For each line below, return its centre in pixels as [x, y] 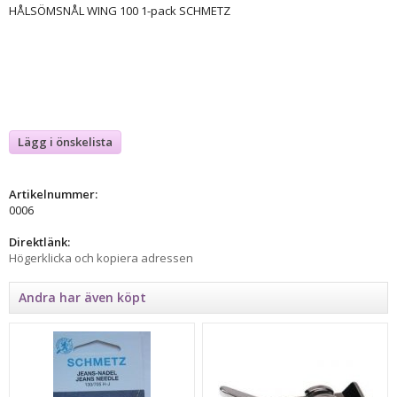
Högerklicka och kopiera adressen [101, 257]
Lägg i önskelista [65, 141]
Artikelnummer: [53, 194]
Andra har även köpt [82, 297]
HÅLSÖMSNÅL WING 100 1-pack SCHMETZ [120, 10]
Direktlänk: [39, 241]
